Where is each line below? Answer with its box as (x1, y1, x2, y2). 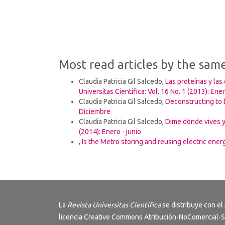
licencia (59, 212, 84, 221)
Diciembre (79, 107, 110, 116)
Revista (67, 200, 91, 209)
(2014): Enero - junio (79, 127, 141, 136)
